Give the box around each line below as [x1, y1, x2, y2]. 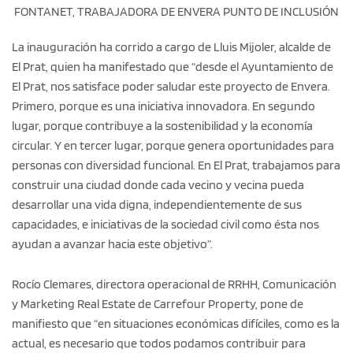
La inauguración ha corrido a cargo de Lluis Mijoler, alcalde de [12, 39, 331, 54]
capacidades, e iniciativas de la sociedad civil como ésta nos [12, 216, 319, 232]
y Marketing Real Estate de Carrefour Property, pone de [12, 295, 303, 311]
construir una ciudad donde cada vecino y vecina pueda [12, 176, 304, 192]
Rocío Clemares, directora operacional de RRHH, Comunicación [12, 276, 336, 292]
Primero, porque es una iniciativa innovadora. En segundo [12, 98, 315, 113]
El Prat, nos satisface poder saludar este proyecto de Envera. [12, 78, 330, 94]
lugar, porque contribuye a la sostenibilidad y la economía [12, 117, 313, 133]
